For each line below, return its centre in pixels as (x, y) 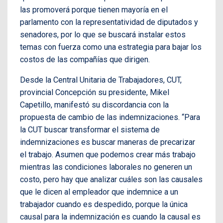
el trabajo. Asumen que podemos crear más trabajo (108, 154)
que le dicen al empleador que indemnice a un (99, 192)
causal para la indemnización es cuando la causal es (110, 217)
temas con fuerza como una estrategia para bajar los (111, 47)
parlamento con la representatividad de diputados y (109, 22)
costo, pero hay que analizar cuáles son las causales (111, 179)
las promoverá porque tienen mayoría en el (94, 9)
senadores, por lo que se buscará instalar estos (103, 34)
